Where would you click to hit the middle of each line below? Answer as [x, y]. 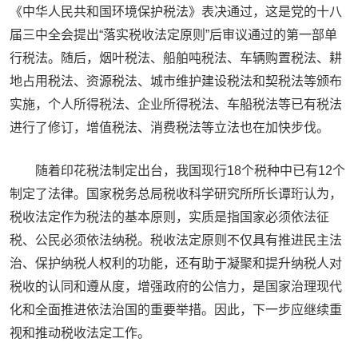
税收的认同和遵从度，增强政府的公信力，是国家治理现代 [176, 286]
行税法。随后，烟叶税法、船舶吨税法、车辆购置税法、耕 [176, 58]
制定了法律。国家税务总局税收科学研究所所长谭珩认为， [176, 194]
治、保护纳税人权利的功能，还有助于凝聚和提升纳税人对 [176, 263]
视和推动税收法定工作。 [80, 333]
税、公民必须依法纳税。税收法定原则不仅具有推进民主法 [176, 240]
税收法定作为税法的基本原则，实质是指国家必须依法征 [169, 217]
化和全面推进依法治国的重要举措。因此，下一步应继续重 [176, 310]
